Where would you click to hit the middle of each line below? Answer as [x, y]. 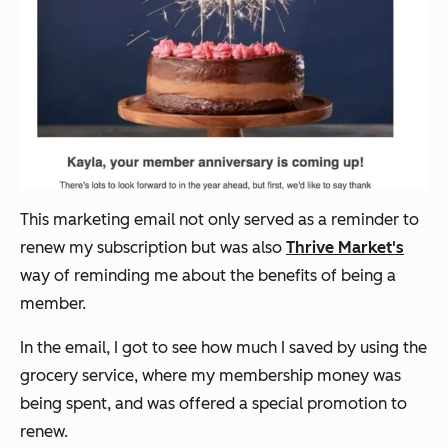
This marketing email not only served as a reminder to [219, 220]
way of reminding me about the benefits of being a [208, 276]
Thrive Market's [345, 248]
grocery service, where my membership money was [210, 376]
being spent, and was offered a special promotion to [213, 404]
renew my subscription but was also [153, 248]
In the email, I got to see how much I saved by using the [223, 348]
